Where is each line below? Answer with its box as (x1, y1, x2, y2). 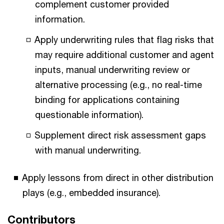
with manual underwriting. (35, 144, 141, 155)
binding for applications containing (35, 94, 179, 105)
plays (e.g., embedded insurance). (22, 187, 160, 198)
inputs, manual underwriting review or (35, 64, 190, 75)
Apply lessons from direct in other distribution (22, 172, 213, 183)
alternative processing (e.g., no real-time (35, 79, 202, 90)
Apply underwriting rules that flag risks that (34, 34, 214, 45)
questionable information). (35, 109, 143, 120)
